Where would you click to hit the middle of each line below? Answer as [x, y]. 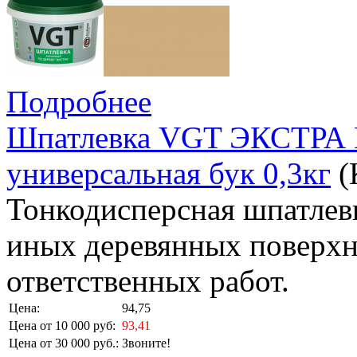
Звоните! [146, 343]
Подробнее [79, 102]
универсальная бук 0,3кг [169, 174]
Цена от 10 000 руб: [62, 326]
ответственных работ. [148, 281]
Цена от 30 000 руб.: [64, 343]
